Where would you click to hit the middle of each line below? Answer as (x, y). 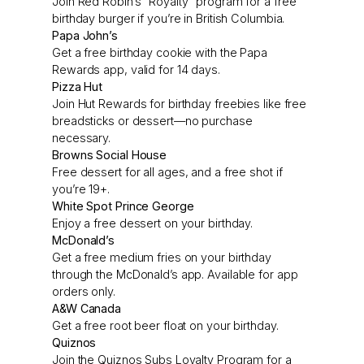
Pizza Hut (78, 87)
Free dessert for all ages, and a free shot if (167, 172)
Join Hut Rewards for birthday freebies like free (180, 104)
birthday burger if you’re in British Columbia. (169, 19)
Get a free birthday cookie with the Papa (160, 53)
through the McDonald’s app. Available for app (175, 275)
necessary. (82, 138)
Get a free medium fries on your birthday (162, 258)
